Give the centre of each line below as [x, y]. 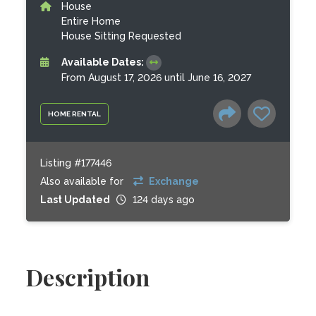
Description [88, 277]
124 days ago [164, 200]
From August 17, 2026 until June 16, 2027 [157, 78]
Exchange [173, 181]
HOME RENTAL [75, 114]
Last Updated [75, 200]
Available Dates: [104, 62]
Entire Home [91, 21]
